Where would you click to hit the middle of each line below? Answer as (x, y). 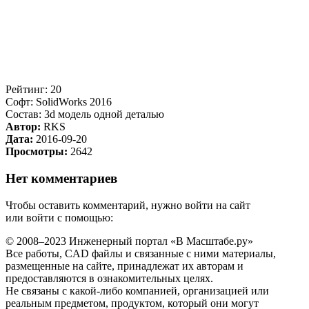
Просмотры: (37, 152)
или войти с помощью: (59, 217)
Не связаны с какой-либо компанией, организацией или (137, 290)
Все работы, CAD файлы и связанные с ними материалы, (141, 253)
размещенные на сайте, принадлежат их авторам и (124, 266)
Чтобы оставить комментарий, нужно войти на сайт (128, 205)
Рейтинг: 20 (33, 90)
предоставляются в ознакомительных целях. (109, 278)
